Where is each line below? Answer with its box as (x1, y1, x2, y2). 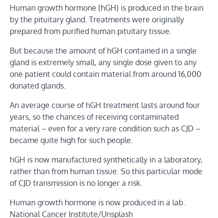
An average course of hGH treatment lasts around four (10, 100, 200, 110)
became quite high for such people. (10, 135, 133, 145)
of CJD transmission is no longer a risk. (10, 178, 142, 188)
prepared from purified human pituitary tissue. (10, 26, 171, 36)
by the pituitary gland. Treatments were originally (10, 14, 184, 24)
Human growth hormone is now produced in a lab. (10, 197, 185, 207)
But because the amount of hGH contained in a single (10, 45, 197, 55)
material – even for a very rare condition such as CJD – (10, 123, 200, 133)
